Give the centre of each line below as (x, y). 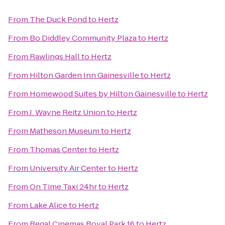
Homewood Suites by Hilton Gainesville (103, 94)
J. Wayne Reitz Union (67, 112)
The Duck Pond (58, 19)
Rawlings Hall (55, 57)
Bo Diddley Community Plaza (83, 38)
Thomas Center (59, 149)
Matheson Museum (65, 131)
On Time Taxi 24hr (63, 187)
